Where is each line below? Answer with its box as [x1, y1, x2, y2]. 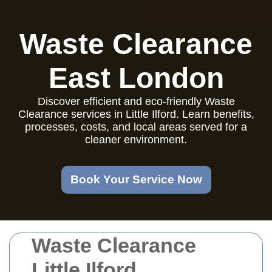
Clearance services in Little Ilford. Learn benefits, [18, 108, 254, 120]
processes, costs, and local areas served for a [25, 121, 247, 133]
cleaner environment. [85, 134, 187, 146]
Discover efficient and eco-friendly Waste [37, 95, 235, 107]
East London [48, 62, 224, 94]
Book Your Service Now [70, 173, 202, 186]
